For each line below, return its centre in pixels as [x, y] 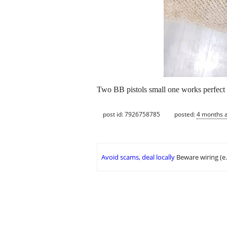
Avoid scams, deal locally [138, 157]
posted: [185, 114]
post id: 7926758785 [131, 114]
